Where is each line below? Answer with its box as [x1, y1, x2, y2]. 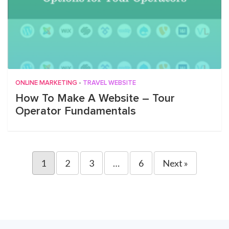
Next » [163, 157, 188, 169]
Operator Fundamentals [15, 106, 136, 117]
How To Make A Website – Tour [15, 93, 175, 104]
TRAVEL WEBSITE [83, 80, 136, 86]
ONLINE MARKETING [15, 80, 77, 86]
